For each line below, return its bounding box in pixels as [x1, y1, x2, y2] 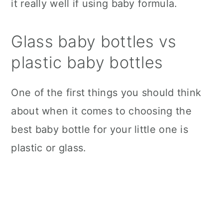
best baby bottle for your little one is [11, 123, 189, 136]
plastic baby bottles [11, 53, 163, 73]
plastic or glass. [11, 142, 87, 154]
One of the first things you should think [11, 87, 202, 99]
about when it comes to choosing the [11, 105, 192, 117]
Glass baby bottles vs [11, 32, 177, 52]
